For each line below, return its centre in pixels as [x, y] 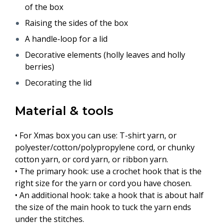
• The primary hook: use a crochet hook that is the [108, 171]
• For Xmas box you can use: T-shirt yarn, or [96, 136]
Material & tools [64, 111]
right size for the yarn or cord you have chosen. [103, 183]
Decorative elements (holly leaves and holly [105, 55]
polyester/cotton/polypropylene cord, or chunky [105, 148]
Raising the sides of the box [76, 23]
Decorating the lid [58, 83]
